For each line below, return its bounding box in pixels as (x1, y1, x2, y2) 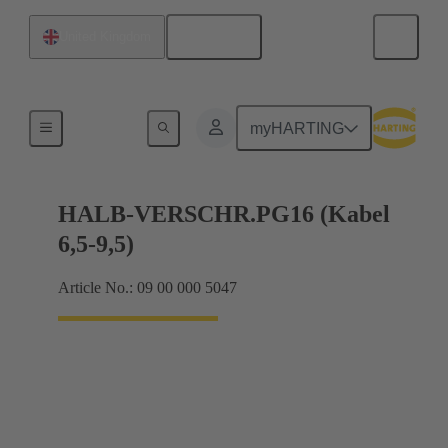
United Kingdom (59, 29, 151, 44)
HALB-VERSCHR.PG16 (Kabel (58, 201, 390, 228)
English (194, 28, 248, 46)
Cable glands (78, 117, 150, 132)
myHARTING (250, 119, 345, 137)
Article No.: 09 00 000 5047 (58, 279, 237, 297)
